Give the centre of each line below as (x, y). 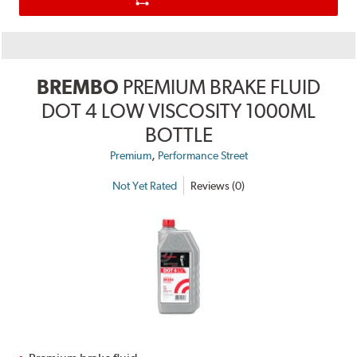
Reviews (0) (218, 185)
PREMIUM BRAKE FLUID (222, 87)
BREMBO (78, 87)
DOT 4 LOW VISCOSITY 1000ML (178, 111)
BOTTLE (178, 135)
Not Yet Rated (145, 185)
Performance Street (202, 156)
